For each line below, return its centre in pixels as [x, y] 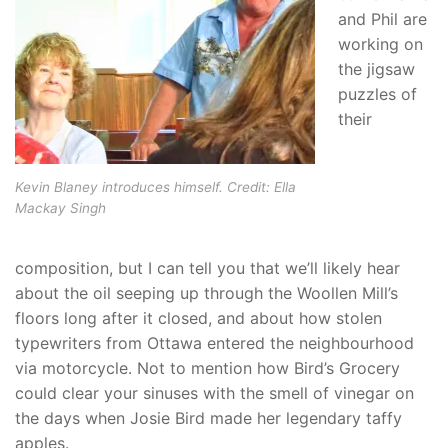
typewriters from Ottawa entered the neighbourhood [214, 342]
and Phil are [382, 18]
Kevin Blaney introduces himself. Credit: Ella [155, 187]
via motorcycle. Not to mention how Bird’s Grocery [207, 367]
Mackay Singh [60, 208]
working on [380, 43]
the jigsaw [376, 68]
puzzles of [377, 93]
